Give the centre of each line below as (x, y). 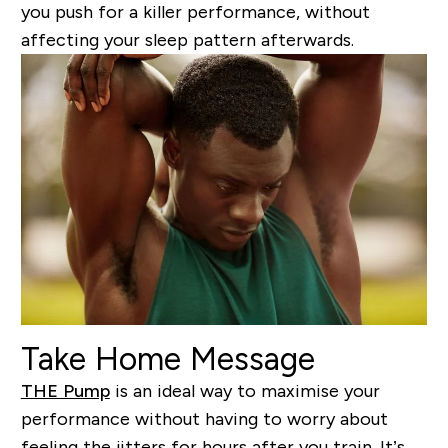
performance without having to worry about (204, 418)
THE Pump (65, 390)
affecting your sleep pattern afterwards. (187, 40)
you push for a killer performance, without (195, 12)
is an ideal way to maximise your (244, 390)
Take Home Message (167, 358)
